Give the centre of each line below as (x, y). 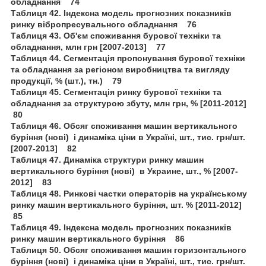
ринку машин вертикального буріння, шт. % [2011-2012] (129, 205)
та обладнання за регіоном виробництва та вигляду (120, 69)
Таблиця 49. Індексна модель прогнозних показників (121, 227)
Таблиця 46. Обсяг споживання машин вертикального (124, 126)
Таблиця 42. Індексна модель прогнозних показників (121, 13)
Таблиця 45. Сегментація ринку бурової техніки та (116, 92)
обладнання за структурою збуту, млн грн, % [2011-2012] (131, 103)
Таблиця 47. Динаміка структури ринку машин (107, 159)
